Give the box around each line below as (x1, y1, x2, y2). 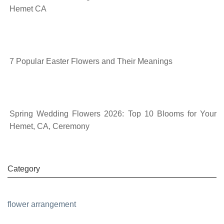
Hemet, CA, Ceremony (9, 121, 89, 130)
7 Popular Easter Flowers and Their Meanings (9, 56, 172, 65)
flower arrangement (7, 199, 76, 208)
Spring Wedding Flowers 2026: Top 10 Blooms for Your (9, 109, 216, 118)
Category (7, 164, 40, 173)
